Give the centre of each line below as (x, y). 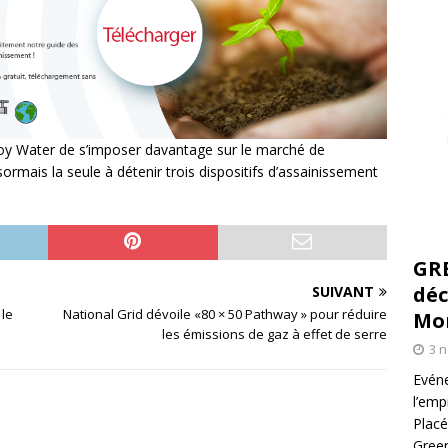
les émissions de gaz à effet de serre (275, 334)
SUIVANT (343, 292)
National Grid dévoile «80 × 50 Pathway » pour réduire (225, 314)
